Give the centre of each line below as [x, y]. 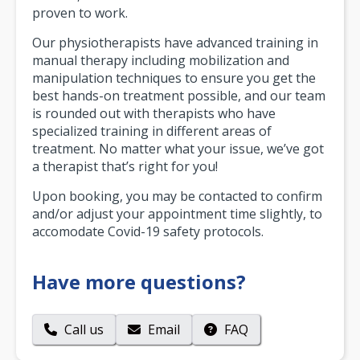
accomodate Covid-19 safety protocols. [148, 231]
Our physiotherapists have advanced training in [175, 42]
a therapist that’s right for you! [125, 166]
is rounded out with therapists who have [154, 113]
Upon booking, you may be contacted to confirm [177, 196]
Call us [82, 329]
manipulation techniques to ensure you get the [174, 78]
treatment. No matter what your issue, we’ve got [178, 148]
